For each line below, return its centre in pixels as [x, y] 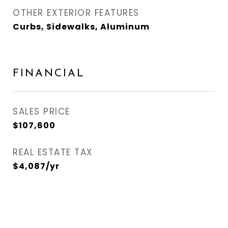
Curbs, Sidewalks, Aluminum [81, 27]
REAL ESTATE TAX [53, 152]
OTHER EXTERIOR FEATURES [76, 13]
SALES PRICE [41, 111]
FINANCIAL [49, 74]
